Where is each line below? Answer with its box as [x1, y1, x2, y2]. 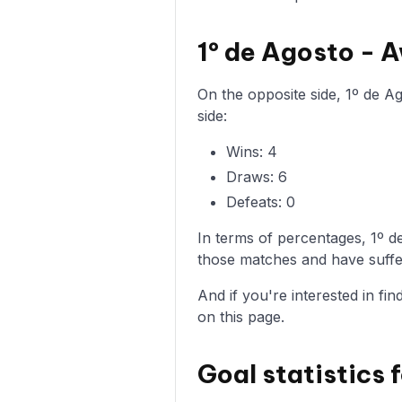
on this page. [197, 307, 284, 326]
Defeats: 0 [226, 192, 295, 211]
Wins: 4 [226, 142, 277, 161]
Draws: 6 [226, 167, 287, 186]
